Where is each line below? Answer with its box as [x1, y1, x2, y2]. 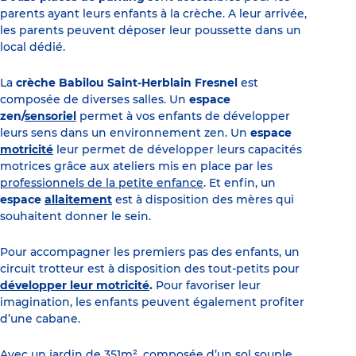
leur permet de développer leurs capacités [53, 141, 302, 157]
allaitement [44, 192, 112, 207]
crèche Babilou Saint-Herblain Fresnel [16, 75, 238, 90]
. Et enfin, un [203, 175, 276, 190]
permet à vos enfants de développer [79, 108, 290, 123]
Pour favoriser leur [156, 277, 261, 292]
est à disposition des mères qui [112, 192, 294, 207]
